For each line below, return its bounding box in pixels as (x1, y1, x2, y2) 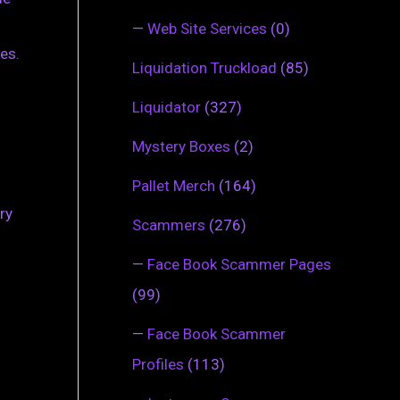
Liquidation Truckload (132, 58, 277, 77)
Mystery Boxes (132, 137, 230, 155)
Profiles (132, 354, 184, 373)
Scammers (132, 215, 205, 234)
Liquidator (132, 97, 201, 116)
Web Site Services (147, 19, 267, 37)
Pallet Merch (132, 176, 215, 195)
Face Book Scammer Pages (147, 254, 331, 273)
